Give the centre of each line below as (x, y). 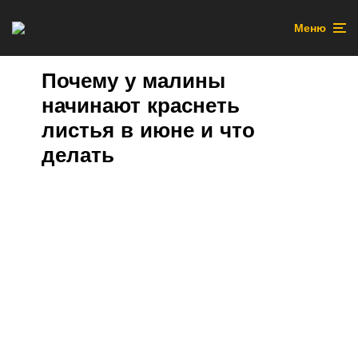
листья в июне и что (148, 130)
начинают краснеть (141, 105)
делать (78, 155)
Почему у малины (133, 80)
